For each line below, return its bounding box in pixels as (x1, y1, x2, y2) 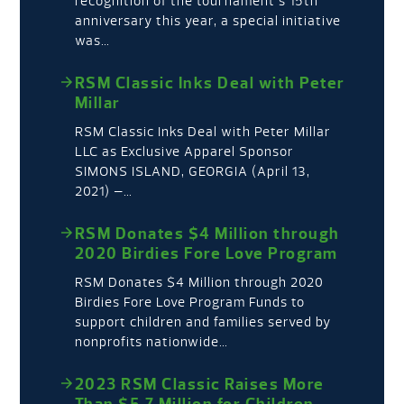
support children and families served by (74, 313, 331, 330)
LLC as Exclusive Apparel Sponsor (74, 142, 301, 160)
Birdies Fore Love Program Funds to (74, 293, 305, 310)
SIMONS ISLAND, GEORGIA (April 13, (74, 162, 310, 179)
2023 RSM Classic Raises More (74, 373, 325, 394)
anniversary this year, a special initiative (74, 12, 341, 29)
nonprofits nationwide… (74, 333, 228, 350)
